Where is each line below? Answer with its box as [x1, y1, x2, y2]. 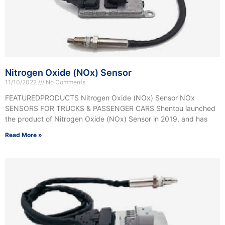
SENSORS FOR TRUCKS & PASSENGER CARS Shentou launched [5, 104, 215, 113]
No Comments [44, 78, 85, 86]
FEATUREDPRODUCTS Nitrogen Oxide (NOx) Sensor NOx [5, 93, 195, 102]
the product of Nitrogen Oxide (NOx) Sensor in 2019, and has [5, 115, 207, 124]
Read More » [5, 131, 42, 139]
